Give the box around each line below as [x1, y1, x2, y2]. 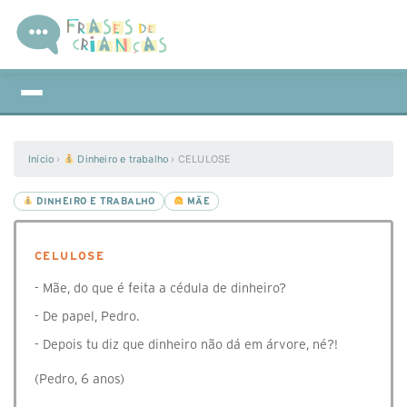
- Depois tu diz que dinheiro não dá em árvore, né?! [35, 337, 338, 352]
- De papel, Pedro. [35, 309, 139, 323]
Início [28, 153, 55, 165]
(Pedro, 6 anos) [35, 372, 124, 386]
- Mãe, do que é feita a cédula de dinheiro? [35, 281, 286, 295]
